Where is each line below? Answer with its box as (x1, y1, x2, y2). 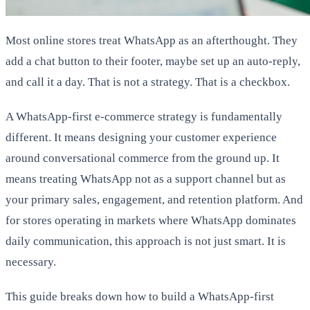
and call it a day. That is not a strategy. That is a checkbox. (6, 75, 290, 89)
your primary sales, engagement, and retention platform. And (6, 192, 303, 206)
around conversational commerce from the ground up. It (6, 151, 280, 165)
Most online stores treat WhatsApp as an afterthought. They (6, 33, 298, 47)
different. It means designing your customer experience (6, 130, 277, 144)
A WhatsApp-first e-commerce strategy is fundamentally (6, 109, 282, 123)
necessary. (6, 255, 56, 268)
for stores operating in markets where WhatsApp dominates (6, 213, 296, 227)
